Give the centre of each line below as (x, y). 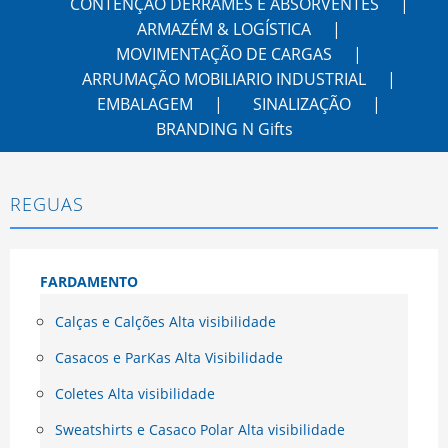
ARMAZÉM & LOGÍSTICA (224, 29)
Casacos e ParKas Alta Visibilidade (169, 358)
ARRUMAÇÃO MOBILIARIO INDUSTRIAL (224, 79)
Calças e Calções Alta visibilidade (165, 322)
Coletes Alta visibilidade (135, 394)
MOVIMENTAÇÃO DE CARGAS (224, 54)
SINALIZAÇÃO (302, 104)
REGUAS (47, 204)
